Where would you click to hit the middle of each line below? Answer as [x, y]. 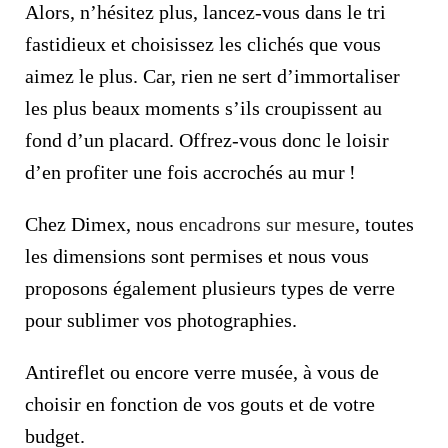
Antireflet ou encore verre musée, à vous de [202, 372]
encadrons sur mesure [267, 224]
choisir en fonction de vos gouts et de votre [200, 404]
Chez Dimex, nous [102, 224]
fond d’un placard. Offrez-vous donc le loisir [207, 140]
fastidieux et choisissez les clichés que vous [203, 44]
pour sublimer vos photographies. [161, 320]
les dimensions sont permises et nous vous [197, 256]
